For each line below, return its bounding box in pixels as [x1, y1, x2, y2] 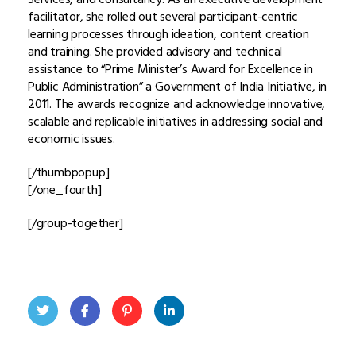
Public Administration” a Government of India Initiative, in [28, 75, 327, 97]
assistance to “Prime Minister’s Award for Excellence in [28, 58, 313, 79]
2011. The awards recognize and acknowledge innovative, [28, 93, 326, 114]
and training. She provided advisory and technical [28, 41, 283, 62]
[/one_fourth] [28, 179, 102, 200]
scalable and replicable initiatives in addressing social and [28, 110, 323, 132]
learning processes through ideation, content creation [28, 23, 309, 44]
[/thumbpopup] [28, 161, 110, 183]
